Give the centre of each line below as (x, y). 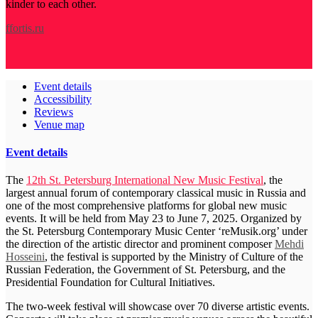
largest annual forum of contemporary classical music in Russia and (156, 193)
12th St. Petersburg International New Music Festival (145, 180)
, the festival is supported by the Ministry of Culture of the (174, 257)
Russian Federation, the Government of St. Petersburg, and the (146, 270)
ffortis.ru (25, 28)
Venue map (59, 124)
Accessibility (63, 99)
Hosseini (25, 257)
